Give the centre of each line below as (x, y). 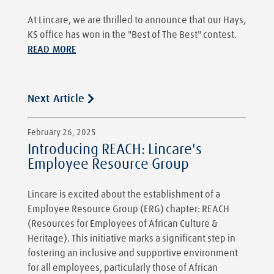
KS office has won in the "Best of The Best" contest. (132, 35)
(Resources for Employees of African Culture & (123, 224)
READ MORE (52, 49)
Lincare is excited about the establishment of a (124, 195)
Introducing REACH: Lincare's (115, 150)
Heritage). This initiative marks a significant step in (131, 239)
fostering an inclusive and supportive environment (133, 254)
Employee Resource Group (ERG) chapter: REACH (128, 209)
